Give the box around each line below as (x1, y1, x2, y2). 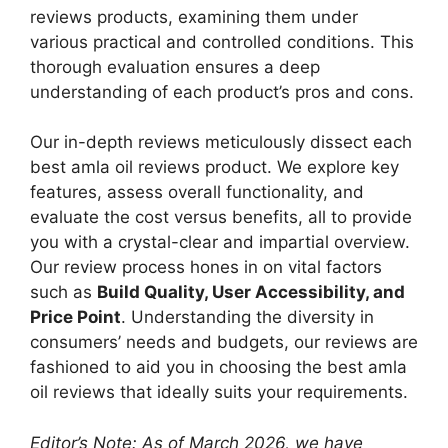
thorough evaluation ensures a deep (30, 56, 320, 77)
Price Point (30, 307, 121, 327)
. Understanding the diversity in (121, 307, 374, 327)
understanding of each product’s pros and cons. (30, 81, 414, 102)
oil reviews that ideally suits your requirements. (30, 382, 408, 402)
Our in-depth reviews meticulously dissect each (30, 132, 412, 152)
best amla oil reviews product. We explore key (30, 157, 399, 177)
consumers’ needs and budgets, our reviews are (30, 332, 418, 352)
